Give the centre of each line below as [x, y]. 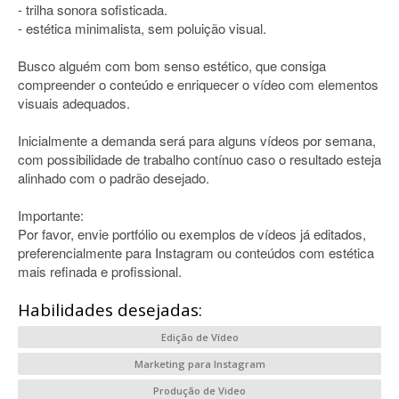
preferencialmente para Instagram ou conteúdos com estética [196, 252]
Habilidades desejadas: [110, 310]
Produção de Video [199, 391]
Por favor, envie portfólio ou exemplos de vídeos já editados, [192, 234]
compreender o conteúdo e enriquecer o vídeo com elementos [198, 84]
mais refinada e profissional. [100, 271]
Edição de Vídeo [199, 337]
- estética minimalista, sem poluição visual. [142, 28]
